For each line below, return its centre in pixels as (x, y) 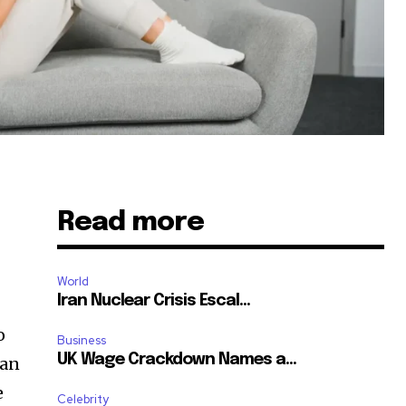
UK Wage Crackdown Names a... (177, 360)
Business (82, 341)
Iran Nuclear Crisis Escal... (154, 301)
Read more (131, 223)
